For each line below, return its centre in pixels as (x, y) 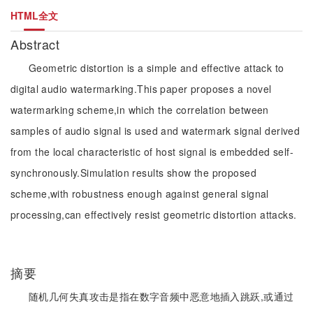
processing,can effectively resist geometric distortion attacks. (154, 214)
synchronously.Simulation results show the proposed (134, 173)
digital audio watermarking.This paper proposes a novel (141, 89)
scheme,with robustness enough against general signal (140, 194)
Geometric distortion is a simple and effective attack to (156, 68)
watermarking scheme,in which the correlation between (140, 110)
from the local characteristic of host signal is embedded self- (152, 152)
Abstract (37, 44)
